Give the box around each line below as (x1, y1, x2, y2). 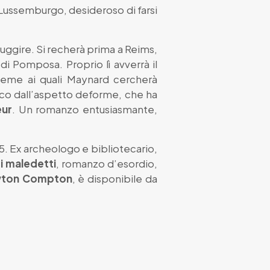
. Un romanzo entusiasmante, (12, 102, 157, 116)
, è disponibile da (72, 171, 158, 185)
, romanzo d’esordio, (55, 156, 158, 170)
